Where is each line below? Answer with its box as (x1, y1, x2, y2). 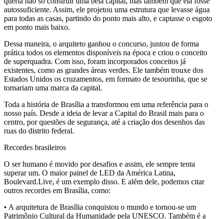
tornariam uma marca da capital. (4, 84, 102, 92)
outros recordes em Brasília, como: (4, 186, 110, 195)
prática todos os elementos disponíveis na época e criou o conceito (4, 48, 207, 57)
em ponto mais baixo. (4, 23, 70, 32)
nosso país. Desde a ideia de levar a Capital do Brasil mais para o (4, 109, 204, 118)
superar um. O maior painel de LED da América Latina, (4, 169, 175, 177)
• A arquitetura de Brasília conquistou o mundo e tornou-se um (4, 203, 196, 212)
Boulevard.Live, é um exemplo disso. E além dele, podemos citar (4, 177, 204, 186)
